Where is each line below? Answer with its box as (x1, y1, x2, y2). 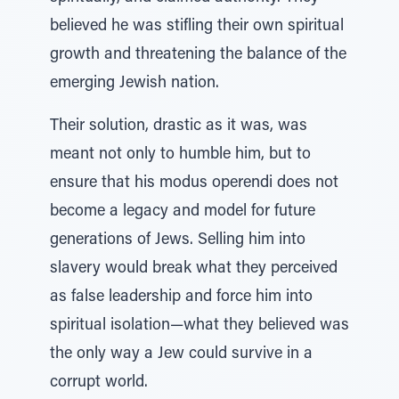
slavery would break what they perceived (50, 261, 338, 277)
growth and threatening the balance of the (50, 47, 346, 63)
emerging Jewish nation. (50, 76, 219, 92)
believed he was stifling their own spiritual (50, 19, 344, 35)
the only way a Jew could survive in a (50, 346, 313, 362)
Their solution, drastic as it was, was (50, 118, 307, 134)
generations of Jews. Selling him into (50, 232, 305, 248)
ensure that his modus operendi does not (50, 175, 338, 191)
